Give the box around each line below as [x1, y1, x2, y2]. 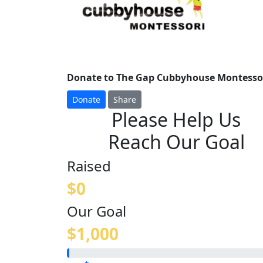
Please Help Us [112, 106, 241, 132]
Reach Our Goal [107, 129, 245, 154]
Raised [67, 156, 111, 176]
